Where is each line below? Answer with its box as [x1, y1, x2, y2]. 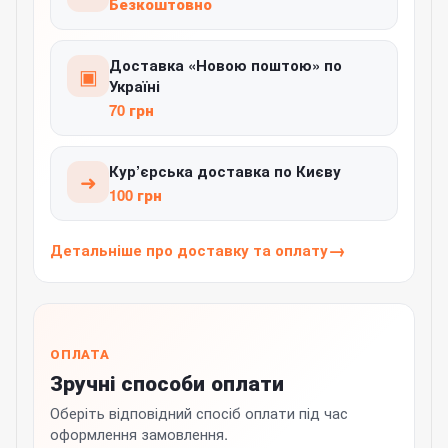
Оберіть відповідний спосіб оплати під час [50, 402, 348, 424]
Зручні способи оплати [50, 367, 284, 398]
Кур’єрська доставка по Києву [109, 160, 341, 183]
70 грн [109, 99, 154, 122]
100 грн [109, 184, 162, 207]
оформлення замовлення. [50, 423, 228, 445]
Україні [109, 75, 160, 98]
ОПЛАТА [50, 344, 110, 364]
